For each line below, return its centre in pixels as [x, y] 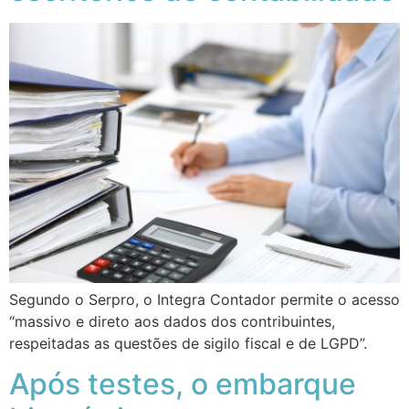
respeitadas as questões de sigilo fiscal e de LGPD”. [188, 343]
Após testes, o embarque [183, 384]
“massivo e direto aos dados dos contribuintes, [172, 321]
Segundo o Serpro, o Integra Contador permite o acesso [204, 299]
